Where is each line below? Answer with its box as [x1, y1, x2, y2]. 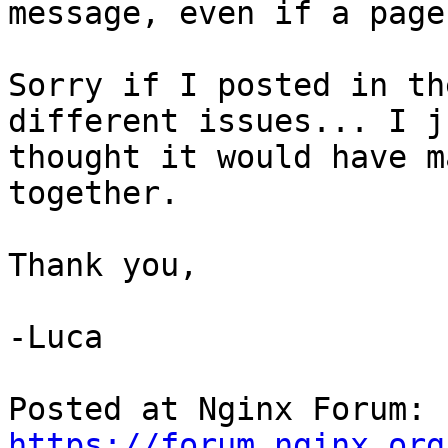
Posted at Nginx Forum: [426, 391, 445, 428]
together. [8, 175, 179, 212]
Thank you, [8, 247, 198, 284]
